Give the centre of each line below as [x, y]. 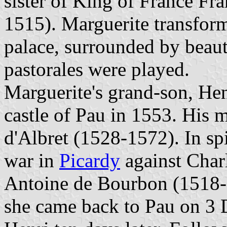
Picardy [90, 160]
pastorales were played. [97, 69]
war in [32, 160]
